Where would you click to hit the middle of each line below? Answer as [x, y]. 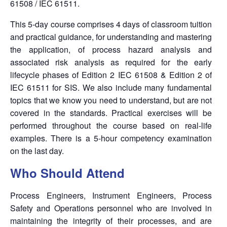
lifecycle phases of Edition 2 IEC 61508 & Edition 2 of [111, 75]
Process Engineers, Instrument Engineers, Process [111, 196]
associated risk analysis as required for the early [111, 62]
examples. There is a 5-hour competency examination [111, 138]
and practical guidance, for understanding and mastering [111, 37]
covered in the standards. [59, 113]
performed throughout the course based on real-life [111, 126]
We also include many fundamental [146, 88]
